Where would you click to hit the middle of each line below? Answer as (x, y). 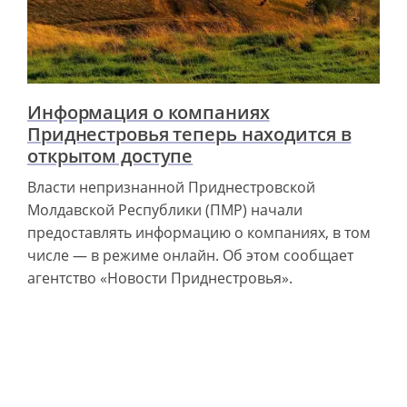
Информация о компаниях (149, 112)
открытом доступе (110, 155)
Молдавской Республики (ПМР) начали (165, 209)
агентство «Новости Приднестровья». (160, 278)
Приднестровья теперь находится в (189, 134)
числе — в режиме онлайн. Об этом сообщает (190, 255)
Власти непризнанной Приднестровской (171, 187)
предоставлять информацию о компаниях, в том (199, 232)
